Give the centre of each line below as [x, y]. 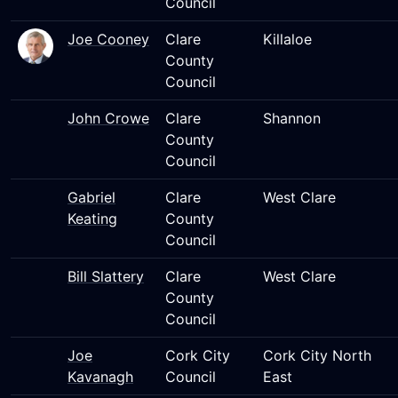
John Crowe [108, 118]
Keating [92, 219]
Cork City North [317, 355]
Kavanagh [100, 377]
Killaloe [287, 39]
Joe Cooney [108, 39]
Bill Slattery [106, 276]
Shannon [292, 118]
